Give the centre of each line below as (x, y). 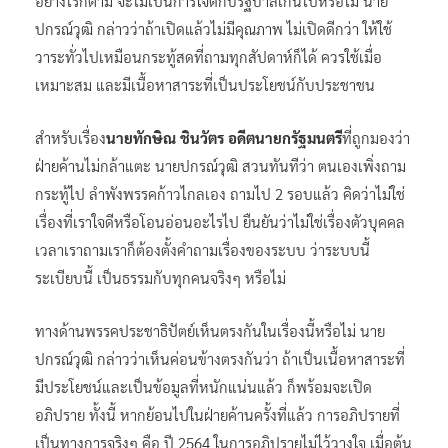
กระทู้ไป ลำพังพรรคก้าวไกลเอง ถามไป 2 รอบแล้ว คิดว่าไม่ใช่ (220, 193)
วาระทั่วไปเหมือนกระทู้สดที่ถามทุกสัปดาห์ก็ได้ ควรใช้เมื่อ (208, 56)
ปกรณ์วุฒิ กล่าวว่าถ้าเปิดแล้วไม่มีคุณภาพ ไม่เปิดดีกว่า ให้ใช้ (213, 28)
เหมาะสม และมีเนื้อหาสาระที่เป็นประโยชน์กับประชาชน (205, 84)
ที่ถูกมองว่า (376, 137)
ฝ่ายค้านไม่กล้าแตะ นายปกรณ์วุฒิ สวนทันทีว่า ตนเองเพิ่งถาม (220, 165)
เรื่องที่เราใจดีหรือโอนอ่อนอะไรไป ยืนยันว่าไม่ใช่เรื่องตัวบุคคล (220, 221)
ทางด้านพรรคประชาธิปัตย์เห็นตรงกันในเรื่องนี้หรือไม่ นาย (210, 330)
